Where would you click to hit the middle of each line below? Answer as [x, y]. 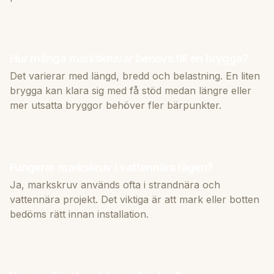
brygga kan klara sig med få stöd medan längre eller [131, 90]
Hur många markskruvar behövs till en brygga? [129, 58]
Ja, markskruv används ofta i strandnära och [115, 184]
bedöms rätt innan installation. [79, 214]
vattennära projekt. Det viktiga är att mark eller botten [135, 199]
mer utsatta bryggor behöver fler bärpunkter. [116, 105]
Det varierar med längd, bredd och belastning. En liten [135, 76]
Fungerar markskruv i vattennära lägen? [111, 167]
